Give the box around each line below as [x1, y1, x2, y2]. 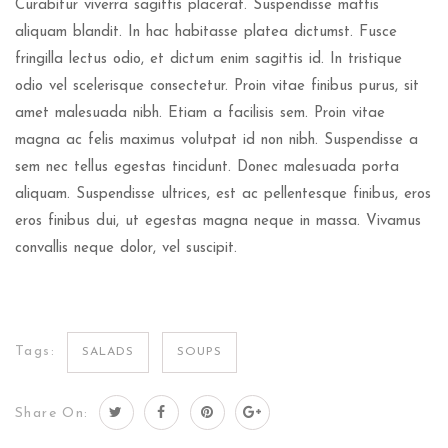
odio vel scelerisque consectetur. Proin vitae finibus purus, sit [15, 79, 419, 94]
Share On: [15, 406, 94, 421]
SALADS [82, 346, 135, 358]
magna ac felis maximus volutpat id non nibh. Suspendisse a [15, 133, 418, 148]
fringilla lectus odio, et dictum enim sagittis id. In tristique [15, 52, 402, 67]
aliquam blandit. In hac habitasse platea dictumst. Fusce [15, 25, 397, 40]
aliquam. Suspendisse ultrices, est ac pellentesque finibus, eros [15, 187, 431, 202]
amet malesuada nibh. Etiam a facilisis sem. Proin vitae [15, 106, 385, 121]
